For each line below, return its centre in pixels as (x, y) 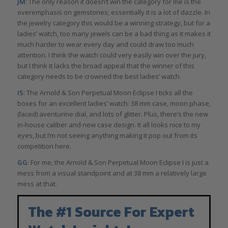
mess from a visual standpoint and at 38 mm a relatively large (112, 173)
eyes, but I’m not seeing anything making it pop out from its (107, 136)
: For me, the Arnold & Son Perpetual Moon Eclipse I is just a (118, 163)
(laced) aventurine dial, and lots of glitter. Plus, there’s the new (112, 114)
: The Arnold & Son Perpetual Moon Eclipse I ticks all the (108, 93)
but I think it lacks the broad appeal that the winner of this (106, 66)
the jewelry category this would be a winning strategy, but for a (113, 23)
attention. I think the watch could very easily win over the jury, (111, 55)
